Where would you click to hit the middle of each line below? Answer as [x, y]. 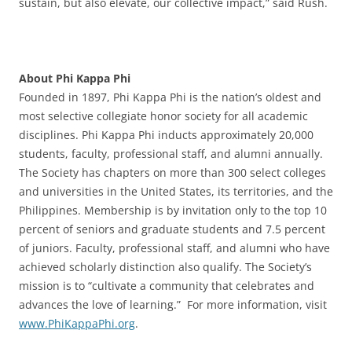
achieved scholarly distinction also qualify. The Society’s [165, 266]
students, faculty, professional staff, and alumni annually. [171, 153]
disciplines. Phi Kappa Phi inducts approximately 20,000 [166, 134]
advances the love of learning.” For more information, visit [173, 304]
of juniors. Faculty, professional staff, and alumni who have [174, 247]
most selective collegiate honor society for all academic [163, 115]
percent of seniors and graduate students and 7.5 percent [172, 229]
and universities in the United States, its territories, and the [176, 191]
